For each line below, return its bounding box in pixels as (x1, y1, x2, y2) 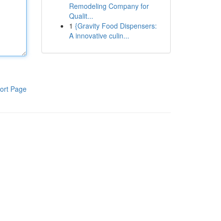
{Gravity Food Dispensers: (74, 21, 157, 31)
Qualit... (69, 11, 93, 21)
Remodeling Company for (69, 1, 149, 11)
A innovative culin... (69, 31, 129, 40)
